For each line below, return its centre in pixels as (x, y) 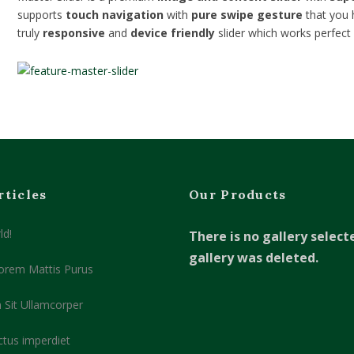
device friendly (173, 33)
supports (42, 15)
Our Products (238, 194)
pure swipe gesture (247, 15)
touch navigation (115, 15)
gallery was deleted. (254, 258)
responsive (74, 33)
